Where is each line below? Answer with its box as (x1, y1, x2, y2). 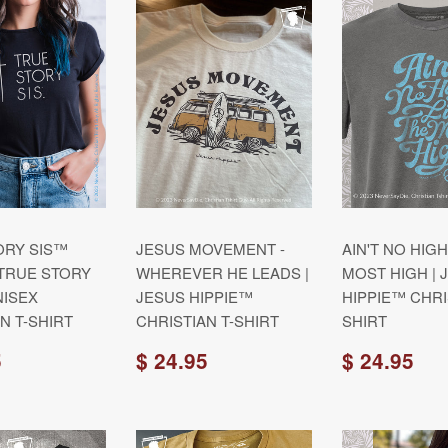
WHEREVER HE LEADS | (136, 262, 309, 283)
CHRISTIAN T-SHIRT (136, 310, 279, 331)
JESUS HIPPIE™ (136, 286, 253, 307)
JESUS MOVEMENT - (136, 238, 285, 259)
